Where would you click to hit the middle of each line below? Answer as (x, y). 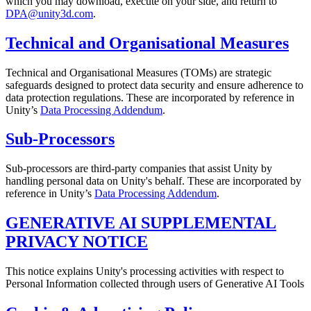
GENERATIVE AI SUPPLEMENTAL (141, 223)
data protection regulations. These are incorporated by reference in (150, 97)
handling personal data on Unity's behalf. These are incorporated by (153, 181)
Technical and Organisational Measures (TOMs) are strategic (138, 72)
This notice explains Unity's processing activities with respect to (145, 271)
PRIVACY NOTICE (77, 242)
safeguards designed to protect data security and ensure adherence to (154, 85)
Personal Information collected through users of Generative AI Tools (155, 284)
